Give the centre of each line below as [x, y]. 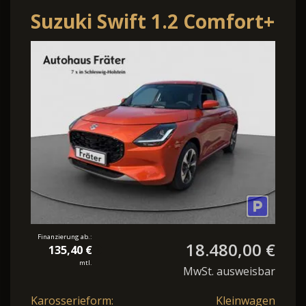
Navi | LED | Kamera [128, 50]
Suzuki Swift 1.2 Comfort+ [153, 21]
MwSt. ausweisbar [229, 272]
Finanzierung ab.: [65, 237]
